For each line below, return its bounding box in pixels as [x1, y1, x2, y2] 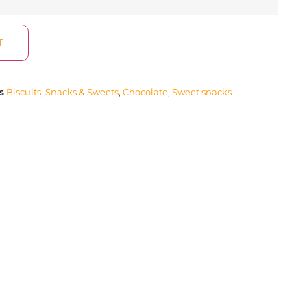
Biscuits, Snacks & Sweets [6, 86, 119, 97]
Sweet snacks [172, 86, 232, 97]
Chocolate [123, 86, 168, 97]
